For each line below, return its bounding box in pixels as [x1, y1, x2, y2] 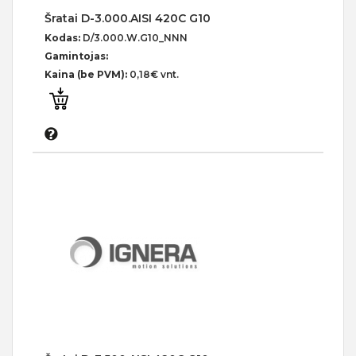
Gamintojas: [44, 50, 108, 63]
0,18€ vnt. [130, 68, 179, 81]
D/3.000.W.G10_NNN [83, 32, 188, 44]
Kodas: [44, 32, 83, 44]
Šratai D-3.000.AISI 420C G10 [44, 11, 211, 26]
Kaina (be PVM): [44, 68, 130, 81]
